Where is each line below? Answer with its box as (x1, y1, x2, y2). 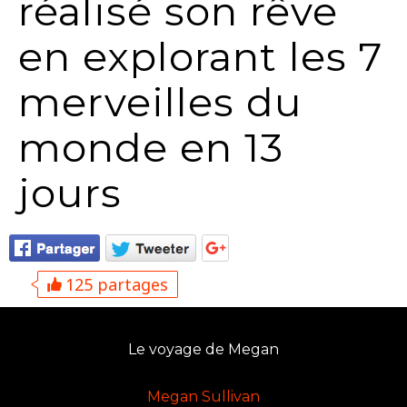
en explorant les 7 (18, 32, 382, 81)
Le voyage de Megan (128, 341, 279, 358)
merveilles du (18, 77, 303, 126)
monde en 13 (18, 123, 283, 172)
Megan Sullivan (147, 388, 260, 405)
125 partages (61, 273, 168, 295)
